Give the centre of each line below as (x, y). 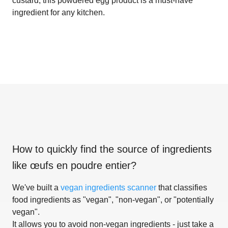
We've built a (36, 187)
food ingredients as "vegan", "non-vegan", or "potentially (113, 199)
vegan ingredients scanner (108, 187)
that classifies (182, 187)
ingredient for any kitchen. (59, 12)
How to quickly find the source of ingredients (112, 149)
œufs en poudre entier (80, 165)
